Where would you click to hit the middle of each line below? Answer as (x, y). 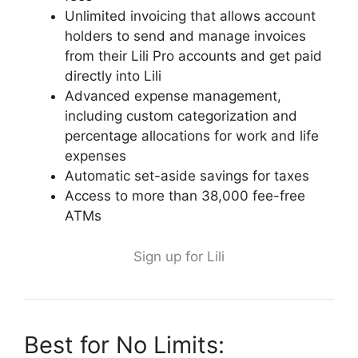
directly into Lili (113, 76)
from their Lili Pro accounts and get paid (193, 56)
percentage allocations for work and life (192, 136)
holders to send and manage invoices (185, 36)
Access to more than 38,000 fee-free (185, 196)
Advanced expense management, (173, 96)
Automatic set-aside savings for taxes (187, 176)
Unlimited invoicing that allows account (190, 16)
